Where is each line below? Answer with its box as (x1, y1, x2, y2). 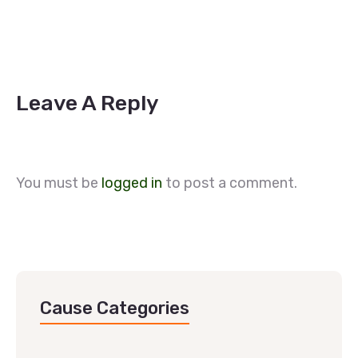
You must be (16, 174, 101, 192)
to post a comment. (162, 174, 297, 192)
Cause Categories (40, 297, 189, 319)
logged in (101, 174, 162, 192)
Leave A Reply (16, 90, 159, 116)
